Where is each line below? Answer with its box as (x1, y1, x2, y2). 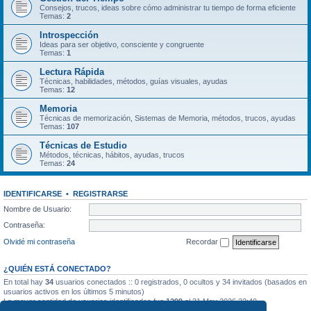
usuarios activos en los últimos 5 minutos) (3, 287, 144, 296)
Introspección (40, 30, 99, 40)
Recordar (186, 237, 220, 246)
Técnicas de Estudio (40, 140, 127, 151)
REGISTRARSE (73, 190, 128, 198)
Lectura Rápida (40, 67, 104, 77)
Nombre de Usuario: (3, 204, 72, 213)
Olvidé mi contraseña (3, 237, 75, 246)
